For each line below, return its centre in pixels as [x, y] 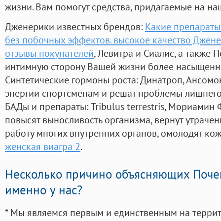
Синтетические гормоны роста [71, 80]
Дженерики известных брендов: [75, 27]
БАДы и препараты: [48, 107]
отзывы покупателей [49, 53]
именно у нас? [44, 190]
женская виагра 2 [43, 147]
